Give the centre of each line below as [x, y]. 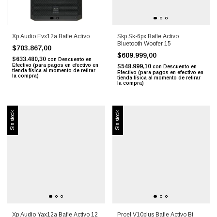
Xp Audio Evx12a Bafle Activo [51, 37]
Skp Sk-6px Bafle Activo [148, 37]
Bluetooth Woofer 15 [144, 44]
